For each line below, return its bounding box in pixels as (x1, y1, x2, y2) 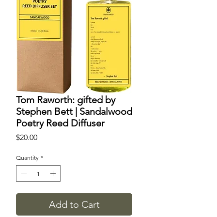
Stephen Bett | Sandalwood (16, 106, 132, 118)
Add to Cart (48, 199, 100, 211)
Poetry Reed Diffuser (16, 117, 105, 129)
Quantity (16, 154, 39, 162)
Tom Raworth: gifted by (16, 94, 115, 106)
